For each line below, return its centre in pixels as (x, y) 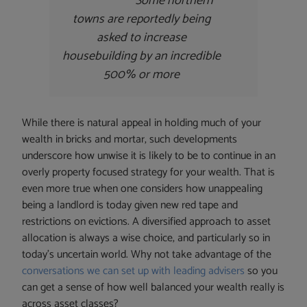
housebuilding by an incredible (141, 57)
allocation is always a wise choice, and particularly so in (146, 238)
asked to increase (141, 38)
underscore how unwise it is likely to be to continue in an (149, 156)
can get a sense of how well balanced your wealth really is (153, 288)
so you (261, 271)
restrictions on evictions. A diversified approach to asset (147, 222)
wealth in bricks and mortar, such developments (130, 140)
